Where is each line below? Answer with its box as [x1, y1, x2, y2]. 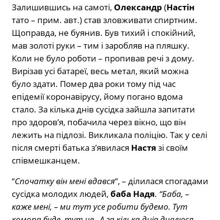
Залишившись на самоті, [12, 1, 114, 13]
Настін [166, 1, 194, 13]
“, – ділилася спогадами [115, 175, 208, 187]
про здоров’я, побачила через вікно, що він [12, 116, 186, 128]
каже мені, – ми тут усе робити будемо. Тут [12, 201, 188, 213]
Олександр [114, 1, 162, 13]
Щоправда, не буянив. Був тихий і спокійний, [12, 27, 195, 39]
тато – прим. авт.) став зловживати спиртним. [12, 14, 197, 26]
